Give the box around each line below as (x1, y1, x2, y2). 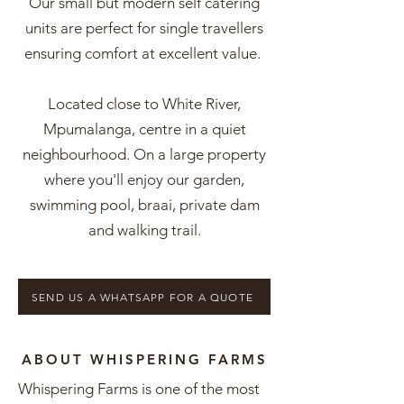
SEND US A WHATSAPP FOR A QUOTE (31, 289, 253, 304)
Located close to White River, (48, 95, 241, 113)
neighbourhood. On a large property (23, 145, 266, 163)
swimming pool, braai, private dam (29, 196, 260, 214)
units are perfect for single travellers (25, 19, 263, 37)
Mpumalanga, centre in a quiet (42, 120, 246, 138)
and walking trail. (87, 221, 201, 239)
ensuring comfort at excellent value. (24, 44, 264, 62)
